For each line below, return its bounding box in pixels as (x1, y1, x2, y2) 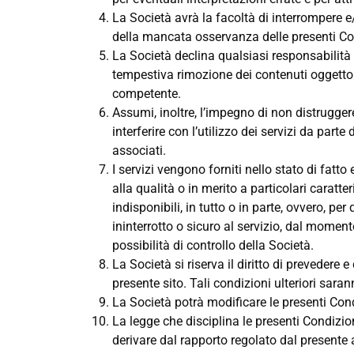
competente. (112, 86, 181, 102)
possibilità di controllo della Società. (112, 238, 314, 254)
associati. (112, 143, 166, 159)
